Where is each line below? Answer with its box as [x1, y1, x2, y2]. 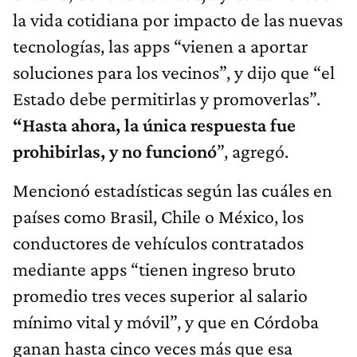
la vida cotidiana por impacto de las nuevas [13, 8, 343, 30]
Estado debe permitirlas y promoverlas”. [13, 87, 320, 109]
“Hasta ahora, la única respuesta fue [13, 113, 296, 135]
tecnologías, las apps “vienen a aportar [13, 34, 308, 57]
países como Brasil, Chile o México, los [13, 205, 304, 227]
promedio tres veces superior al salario [13, 284, 308, 306]
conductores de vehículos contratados [13, 231, 304, 253]
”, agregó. [217, 139, 288, 162]
